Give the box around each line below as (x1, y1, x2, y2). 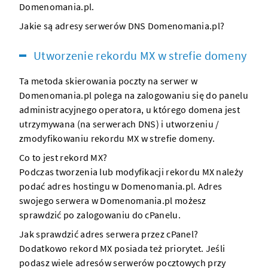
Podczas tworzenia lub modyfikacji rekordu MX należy (19, 166, 243, 178)
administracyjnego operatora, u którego (19, 103, 188, 116)
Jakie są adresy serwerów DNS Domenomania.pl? (19, 20, 225, 32)
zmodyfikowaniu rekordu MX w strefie (19, 132, 179, 145)
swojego (19, 194, 56, 207)
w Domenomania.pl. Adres (110, 180, 223, 193)
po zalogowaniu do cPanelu (63, 209, 178, 221)
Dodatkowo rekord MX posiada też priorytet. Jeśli (19, 242, 226, 255)
